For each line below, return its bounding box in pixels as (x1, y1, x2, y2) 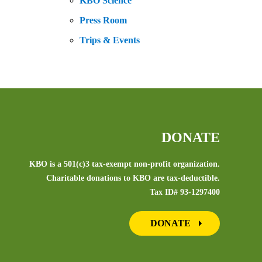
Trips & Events (80, 35, 140, 46)
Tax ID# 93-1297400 (149, 188, 220, 197)
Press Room (80, 15, 127, 26)
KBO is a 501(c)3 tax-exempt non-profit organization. (29, 160, 220, 169)
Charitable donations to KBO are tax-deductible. (46, 174, 220, 183)
